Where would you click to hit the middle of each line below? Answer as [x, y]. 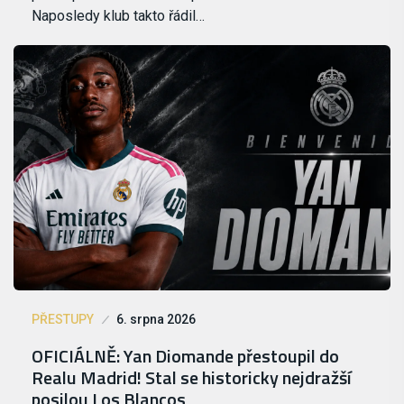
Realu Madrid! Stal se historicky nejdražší [192, 377]
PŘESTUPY [63, 319]
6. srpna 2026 [156, 319]
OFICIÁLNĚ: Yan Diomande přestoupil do [185, 355]
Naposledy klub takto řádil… [118, 15]
